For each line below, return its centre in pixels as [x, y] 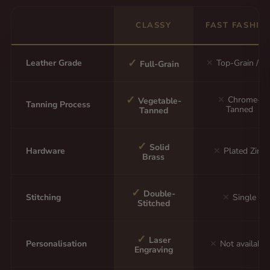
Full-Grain [160, 64]
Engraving [153, 250]
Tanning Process [58, 105]
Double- [160, 194]
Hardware [45, 151]
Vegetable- [159, 101]
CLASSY [154, 26]
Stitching [43, 198]
